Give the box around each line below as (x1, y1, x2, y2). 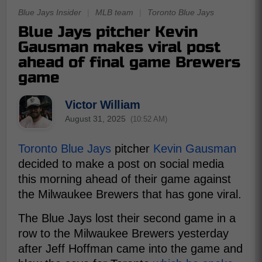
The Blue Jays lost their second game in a (18, 212, 236, 225)
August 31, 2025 (65, 113, 126, 123)
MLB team (95, 8, 133, 17)
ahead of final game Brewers (18, 53, 240, 71)
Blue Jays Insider (18, 8, 81, 17)
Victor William (65, 98, 140, 111)
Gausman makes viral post (18, 38, 220, 56)
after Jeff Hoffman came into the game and (18, 242, 243, 255)
